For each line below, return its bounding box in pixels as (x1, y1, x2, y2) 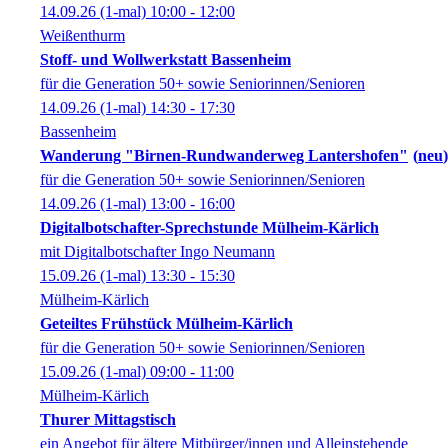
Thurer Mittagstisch (40, 411, 176, 428)
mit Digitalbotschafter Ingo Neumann (40, 243, 275, 260)
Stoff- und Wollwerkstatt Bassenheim (40, 51, 291, 68)
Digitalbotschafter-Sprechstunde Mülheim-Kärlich (40, 219, 379, 236)
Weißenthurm (40, 27, 125, 44)
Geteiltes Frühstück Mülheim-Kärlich (40, 315, 293, 332)
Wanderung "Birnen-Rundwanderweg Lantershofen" (40, 147, 408, 164)
